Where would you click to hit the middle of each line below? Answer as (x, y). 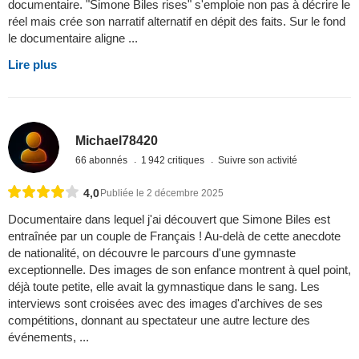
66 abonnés (103, 160)
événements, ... (48, 337)
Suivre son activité (258, 160)
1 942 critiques (174, 160)
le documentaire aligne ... (73, 38)
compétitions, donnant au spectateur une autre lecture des (159, 321)
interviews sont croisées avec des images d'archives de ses (165, 304)
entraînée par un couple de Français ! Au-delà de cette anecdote (174, 236)
